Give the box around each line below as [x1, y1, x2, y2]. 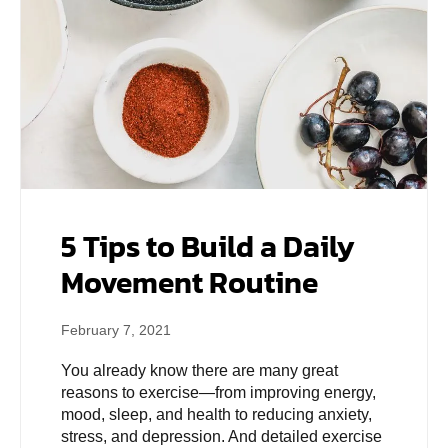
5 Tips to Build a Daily [61, 223, 355, 269]
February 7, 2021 [61, 321, 171, 338]
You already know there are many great [61, 361, 338, 379]
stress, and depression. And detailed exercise [61, 427, 382, 445]
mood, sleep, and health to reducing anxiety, [61, 405, 372, 423]
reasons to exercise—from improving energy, [61, 383, 376, 401]
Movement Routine [61, 259, 318, 305]
